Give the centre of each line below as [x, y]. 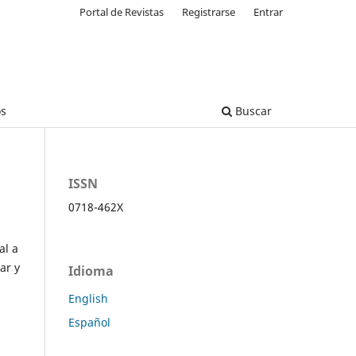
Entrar [268, 12]
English [88, 298]
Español [89, 322]
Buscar [252, 110]
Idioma [91, 271]
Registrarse [209, 12]
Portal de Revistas [122, 12]
